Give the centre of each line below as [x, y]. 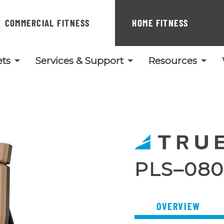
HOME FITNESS [160, 23]
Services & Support [79, 61]
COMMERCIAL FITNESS [47, 23]
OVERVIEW [178, 206]
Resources [173, 61]
